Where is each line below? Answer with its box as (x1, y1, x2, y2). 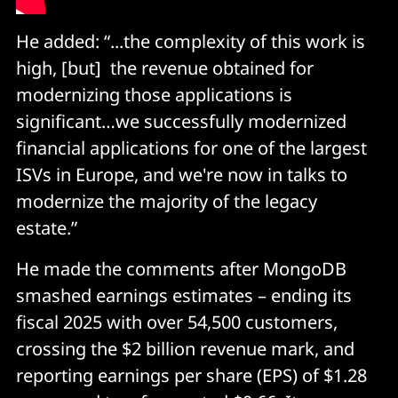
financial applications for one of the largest (16, 135, 367, 160)
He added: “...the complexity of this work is (16, 28, 365, 53)
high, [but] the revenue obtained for (16, 55, 314, 80)
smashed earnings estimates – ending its (16, 283, 352, 307)
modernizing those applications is (16, 82, 292, 107)
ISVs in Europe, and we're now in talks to (16, 162, 347, 187)
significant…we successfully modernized (16, 108, 346, 133)
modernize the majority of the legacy (16, 188, 317, 213)
